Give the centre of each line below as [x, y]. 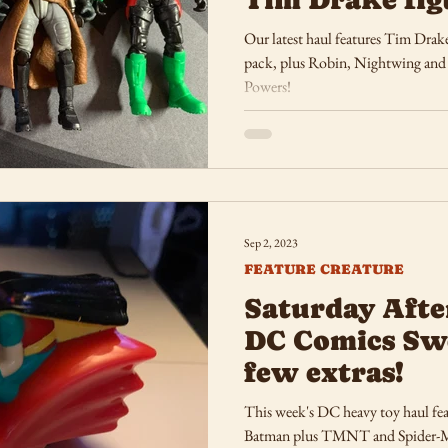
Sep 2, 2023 [271, 242]
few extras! [324, 371]
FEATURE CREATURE [324, 268]
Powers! [267, 86]
